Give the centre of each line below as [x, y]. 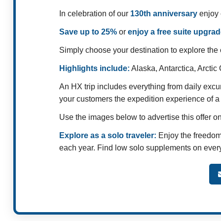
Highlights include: [94, 69]
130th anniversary [165, 14]
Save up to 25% [88, 32]
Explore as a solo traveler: [108, 136]
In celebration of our [95, 14]
